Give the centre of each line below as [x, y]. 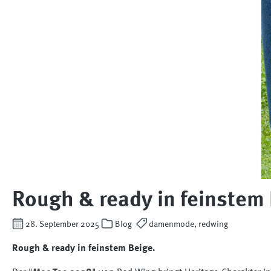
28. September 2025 [63, 225]
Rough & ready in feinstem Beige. [84, 249]
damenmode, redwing [187, 225]
